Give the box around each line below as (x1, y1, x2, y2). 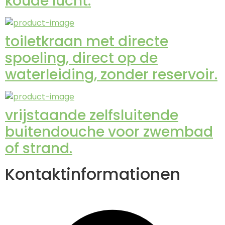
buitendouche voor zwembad (5, 122, 213, 142)
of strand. (5, 139, 72, 159)
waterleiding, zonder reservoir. (5, 65, 217, 85)
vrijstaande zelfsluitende (5, 105, 178, 126)
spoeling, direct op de (5, 48, 158, 68)
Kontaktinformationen (5, 163, 180, 186)
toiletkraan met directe (5, 32, 168, 52)
